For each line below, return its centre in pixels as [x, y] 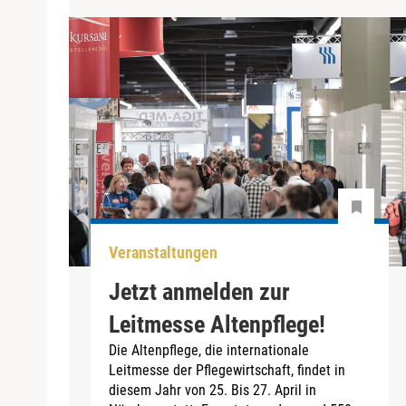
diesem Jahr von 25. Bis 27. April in [213, 390]
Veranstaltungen [163, 253]
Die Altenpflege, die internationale [209, 350]
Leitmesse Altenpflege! [217, 324]
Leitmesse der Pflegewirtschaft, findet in [227, 370]
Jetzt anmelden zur [199, 291]
